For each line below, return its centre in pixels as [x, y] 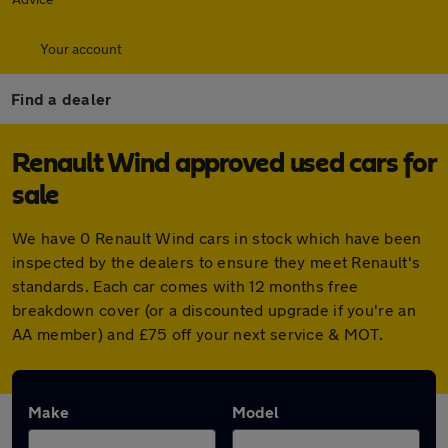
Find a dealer [61, 98]
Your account [81, 48]
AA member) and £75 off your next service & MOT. [198, 333]
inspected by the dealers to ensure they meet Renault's [216, 261]
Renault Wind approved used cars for [224, 164]
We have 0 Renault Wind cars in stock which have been [217, 237]
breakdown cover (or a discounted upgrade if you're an [214, 309]
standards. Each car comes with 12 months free [185, 285]
